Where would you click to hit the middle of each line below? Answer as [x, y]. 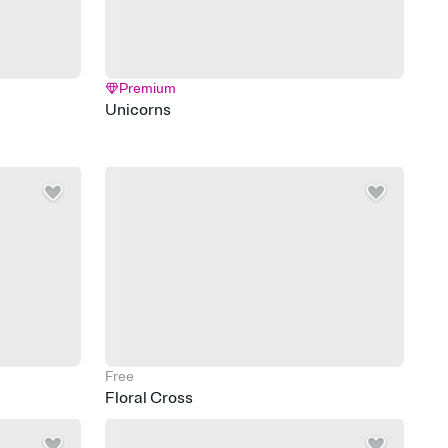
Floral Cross [149, 397]
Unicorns [138, 109]
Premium [148, 88]
